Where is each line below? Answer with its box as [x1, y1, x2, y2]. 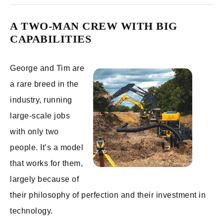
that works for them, [10, 159, 83, 167]
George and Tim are [10, 64, 84, 72]
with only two [10, 127, 59, 136]
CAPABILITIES [10, 33, 91, 45]
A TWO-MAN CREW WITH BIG [10, 20, 177, 32]
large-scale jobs [10, 111, 70, 120]
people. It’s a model [10, 143, 83, 152]
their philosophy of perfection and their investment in [10, 191, 206, 199]
